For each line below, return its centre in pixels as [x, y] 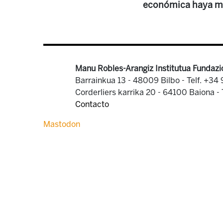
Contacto [92, 104]
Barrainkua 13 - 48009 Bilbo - [131, 80]
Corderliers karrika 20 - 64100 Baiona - [148, 92]
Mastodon [62, 124]
